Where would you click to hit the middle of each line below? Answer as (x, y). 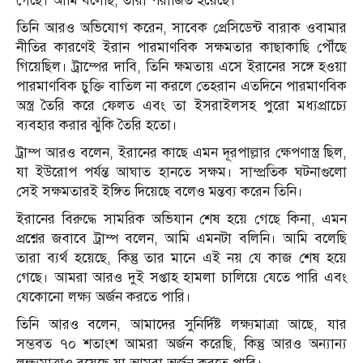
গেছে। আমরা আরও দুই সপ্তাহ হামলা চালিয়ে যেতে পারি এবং (181, 278)
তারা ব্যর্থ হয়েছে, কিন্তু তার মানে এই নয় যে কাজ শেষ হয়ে (181, 258)
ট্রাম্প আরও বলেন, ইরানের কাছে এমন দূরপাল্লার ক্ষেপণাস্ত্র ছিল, (181, 153)
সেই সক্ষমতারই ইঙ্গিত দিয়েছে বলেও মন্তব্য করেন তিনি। (160, 192)
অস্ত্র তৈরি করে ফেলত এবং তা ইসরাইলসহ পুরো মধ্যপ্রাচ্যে (181, 106)
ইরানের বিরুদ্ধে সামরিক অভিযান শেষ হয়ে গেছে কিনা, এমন (181, 220)
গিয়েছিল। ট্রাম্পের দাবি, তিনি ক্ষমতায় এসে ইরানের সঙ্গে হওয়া (181, 67)
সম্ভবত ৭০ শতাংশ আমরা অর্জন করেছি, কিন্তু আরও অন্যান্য (181, 344)
